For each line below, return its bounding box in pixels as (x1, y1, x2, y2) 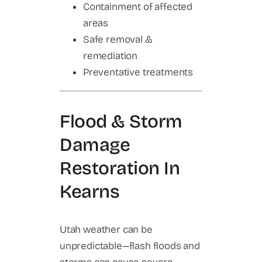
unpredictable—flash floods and (60, 240, 200, 253)
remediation (83, 49, 138, 62)
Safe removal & (83, 33, 153, 46)
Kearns (60, 180, 120, 202)
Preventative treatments (83, 65, 194, 78)
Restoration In (60, 157, 180, 179)
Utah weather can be (60, 223, 153, 236)
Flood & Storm (60, 110, 182, 132)
